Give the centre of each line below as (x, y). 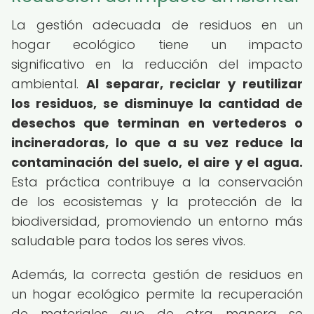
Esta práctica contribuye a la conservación (157, 182)
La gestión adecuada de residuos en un (157, 25)
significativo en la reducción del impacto (157, 64)
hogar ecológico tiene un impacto (157, 45)
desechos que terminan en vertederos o (157, 123)
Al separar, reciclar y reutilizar (194, 84)
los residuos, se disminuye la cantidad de (157, 103)
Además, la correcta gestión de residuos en (157, 274)
